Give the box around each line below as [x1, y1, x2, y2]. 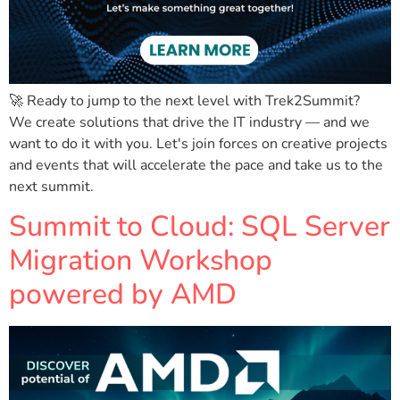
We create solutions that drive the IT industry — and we [9, 112, 370, 132]
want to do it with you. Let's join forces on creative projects [9, 134, 387, 154]
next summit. [9, 177, 94, 196]
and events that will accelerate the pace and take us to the [9, 155, 383, 175]
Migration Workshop [9, 241, 272, 280]
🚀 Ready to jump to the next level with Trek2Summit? [9, 91, 360, 111]
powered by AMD [9, 275, 237, 314]
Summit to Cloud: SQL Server [9, 207, 390, 246]
